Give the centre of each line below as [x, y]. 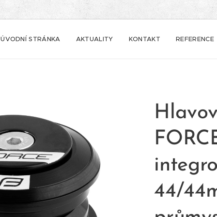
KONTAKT [144, 39]
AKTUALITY [94, 39]
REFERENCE [195, 39]
